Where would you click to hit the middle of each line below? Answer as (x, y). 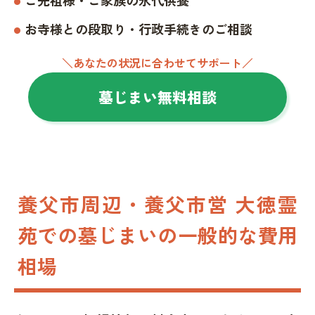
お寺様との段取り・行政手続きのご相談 (139, 28)
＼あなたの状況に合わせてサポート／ (157, 62)
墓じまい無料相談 (157, 97)
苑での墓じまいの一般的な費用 (157, 234)
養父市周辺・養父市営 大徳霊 (157, 204)
